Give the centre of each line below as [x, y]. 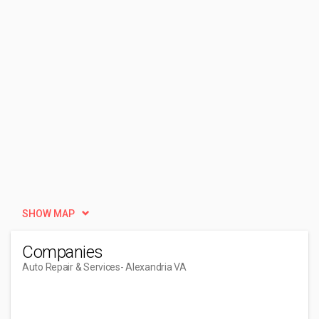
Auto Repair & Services [71, 267]
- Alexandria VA [153, 267]
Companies [63, 252]
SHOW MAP [48, 214]
